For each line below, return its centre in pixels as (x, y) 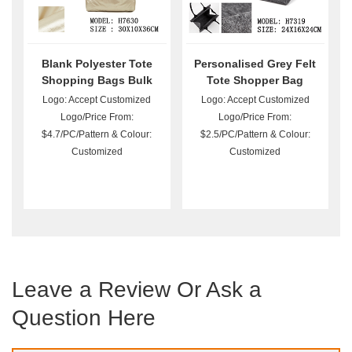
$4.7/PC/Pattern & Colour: (97, 135)
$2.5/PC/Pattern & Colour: (255, 135)
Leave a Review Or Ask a (137, 290)
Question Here (84, 318)
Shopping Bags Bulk (97, 81)
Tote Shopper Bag (255, 81)
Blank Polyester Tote (97, 64)
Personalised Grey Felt (255, 64)
